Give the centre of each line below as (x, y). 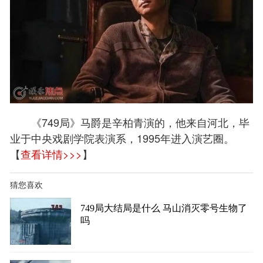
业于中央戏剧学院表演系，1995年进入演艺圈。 (122, 138)
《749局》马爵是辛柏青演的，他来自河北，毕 (130, 122)
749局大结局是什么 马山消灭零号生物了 (164, 208)
